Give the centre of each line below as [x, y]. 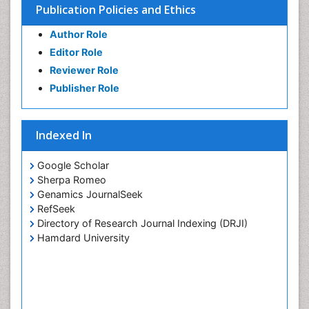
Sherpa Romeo [70, 180]
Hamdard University [82, 238]
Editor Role [76, 52]
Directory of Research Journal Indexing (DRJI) [141, 223]
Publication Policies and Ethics [116, 10]
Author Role [79, 34]
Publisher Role [84, 88]
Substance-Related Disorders [110, 17]
